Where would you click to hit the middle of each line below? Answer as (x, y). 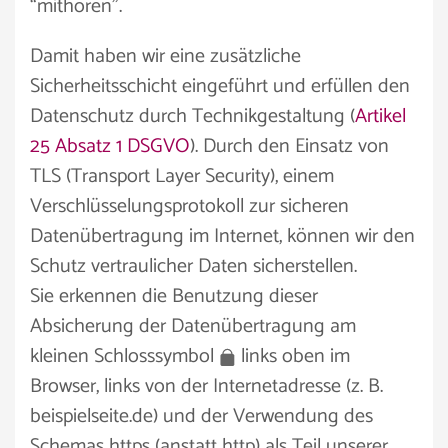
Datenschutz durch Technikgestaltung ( (192, 116)
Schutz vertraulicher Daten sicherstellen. (193, 266)
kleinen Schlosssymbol (124, 356)
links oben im (293, 356)
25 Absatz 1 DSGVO (110, 146)
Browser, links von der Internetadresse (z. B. (206, 386)
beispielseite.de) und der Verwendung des (201, 416)
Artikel (380, 116)
